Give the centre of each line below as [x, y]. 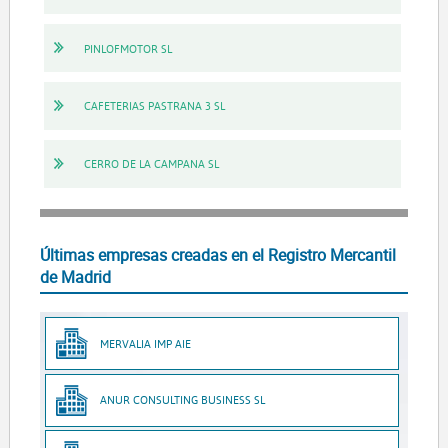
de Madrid [75, 276]
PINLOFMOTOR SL [127, 48]
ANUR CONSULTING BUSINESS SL [183, 400]
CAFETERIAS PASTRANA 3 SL [154, 106]
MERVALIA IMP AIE [146, 343]
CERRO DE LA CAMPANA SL [151, 164]
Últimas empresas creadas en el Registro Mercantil [217, 254]
